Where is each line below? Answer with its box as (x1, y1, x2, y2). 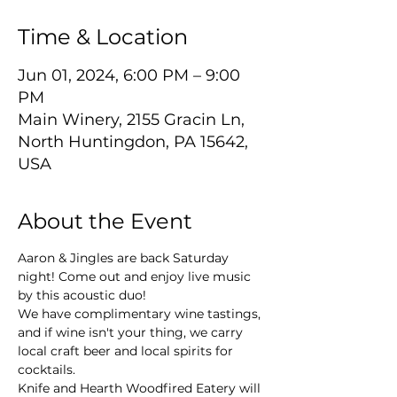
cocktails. (18, 362, 75, 378)
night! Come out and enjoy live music (18, 269, 254, 284)
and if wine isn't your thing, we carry (18, 324, 246, 340)
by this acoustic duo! (18, 287, 146, 303)
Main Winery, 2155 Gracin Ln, (18, 110, 245, 129)
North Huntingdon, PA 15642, (18, 132, 248, 152)
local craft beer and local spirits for (18, 343, 237, 359)
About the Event (18, 208, 192, 234)
